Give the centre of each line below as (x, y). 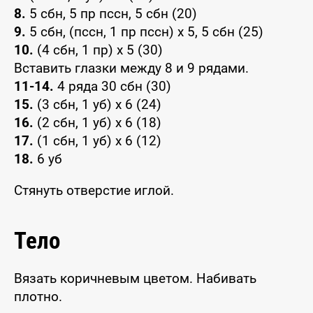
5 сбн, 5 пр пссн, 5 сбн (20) (111, 14)
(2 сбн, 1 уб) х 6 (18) (97, 123)
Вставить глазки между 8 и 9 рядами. (131, 68)
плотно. (38, 297)
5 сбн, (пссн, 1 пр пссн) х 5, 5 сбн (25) (145, 32)
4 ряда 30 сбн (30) (112, 87)
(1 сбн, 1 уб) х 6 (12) (97, 141)
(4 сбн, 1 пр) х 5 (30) (98, 50)
